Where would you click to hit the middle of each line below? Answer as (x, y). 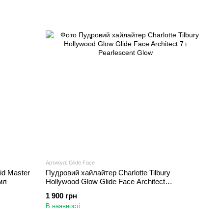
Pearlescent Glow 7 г (79, 190)
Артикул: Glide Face (70, 162)
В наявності (63, 206)
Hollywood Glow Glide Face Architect (106, 181)
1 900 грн (62, 195)
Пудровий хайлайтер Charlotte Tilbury (108, 172)
